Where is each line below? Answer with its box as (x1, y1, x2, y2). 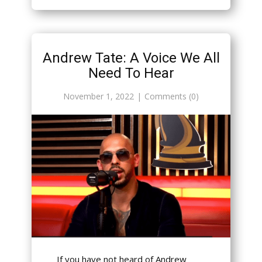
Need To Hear (88, 65, 174, 82)
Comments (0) (144, 91, 199, 102)
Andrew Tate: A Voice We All (42, 50, 220, 67)
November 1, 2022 (63, 91, 134, 102)
